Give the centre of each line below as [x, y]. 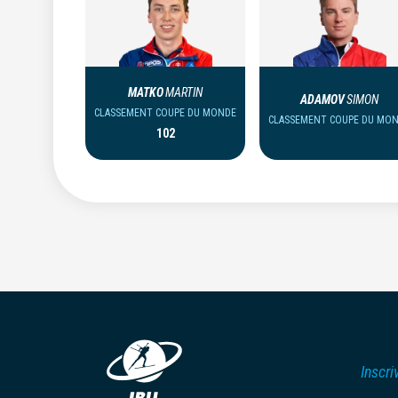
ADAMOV [322, 99]
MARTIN [184, 92]
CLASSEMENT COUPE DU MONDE [165, 113]
